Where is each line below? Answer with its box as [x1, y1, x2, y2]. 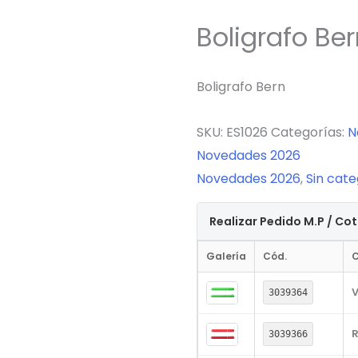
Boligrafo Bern [196, 78, 285, 97]
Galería [205, 249, 246, 264]
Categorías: [270, 123, 348, 142]
